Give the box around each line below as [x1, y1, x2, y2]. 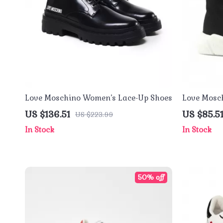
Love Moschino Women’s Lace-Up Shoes [25, 93, 172, 103]
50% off [138, 173, 164, 182]
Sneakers [182, 104, 217, 113]
